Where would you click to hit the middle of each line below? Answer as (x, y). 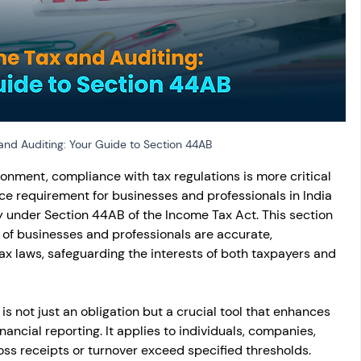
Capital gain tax (64, 78)
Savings (182, 78)
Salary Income (112, 13)
